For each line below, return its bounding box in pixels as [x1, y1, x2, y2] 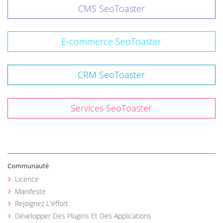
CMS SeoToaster [78, 2, 145, 14]
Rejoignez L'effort [15, 199, 69, 209]
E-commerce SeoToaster [61, 35, 162, 48]
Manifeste [15, 186, 46, 196]
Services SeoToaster [71, 102, 152, 114]
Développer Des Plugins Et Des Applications [15, 211, 152, 221]
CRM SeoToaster [78, 69, 145, 81]
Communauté [7, 161, 49, 170]
